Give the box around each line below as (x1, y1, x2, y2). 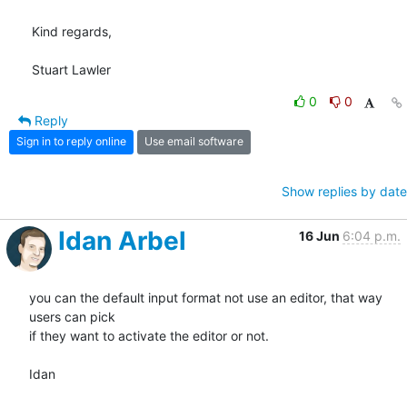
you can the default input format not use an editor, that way (29, 289, 382, 305)
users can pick (29, 308, 115, 324)
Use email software (144, 134, 243, 149)
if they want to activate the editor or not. (29, 327, 269, 343)
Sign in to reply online (16, 134, 126, 149)
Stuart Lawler (32, 61, 111, 77)
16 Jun (299, 227, 342, 243)
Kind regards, (32, 23, 112, 39)
